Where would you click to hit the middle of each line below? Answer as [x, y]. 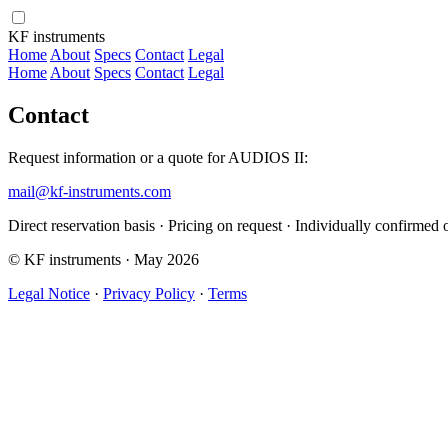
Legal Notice [49, 293]
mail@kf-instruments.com [89, 191]
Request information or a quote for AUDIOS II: [158, 157]
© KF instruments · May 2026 [103, 259]
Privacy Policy [149, 293]
